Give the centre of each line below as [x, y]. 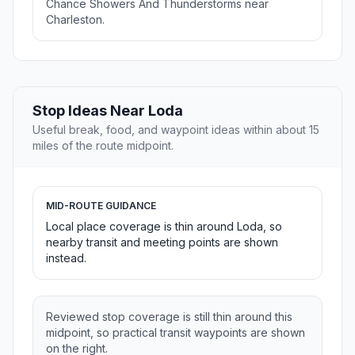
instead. [66, 258]
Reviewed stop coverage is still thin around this [169, 317]
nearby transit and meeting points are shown [162, 242]
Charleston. [75, 20]
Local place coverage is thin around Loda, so [164, 227]
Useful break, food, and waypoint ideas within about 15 [176, 130]
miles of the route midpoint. [103, 146]
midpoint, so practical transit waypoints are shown [176, 333]
